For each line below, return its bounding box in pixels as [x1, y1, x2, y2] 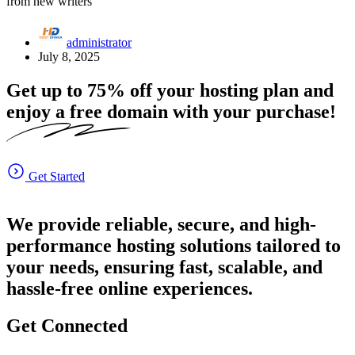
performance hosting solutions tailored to [6, 235, 341, 257]
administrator [67, 35, 132, 49]
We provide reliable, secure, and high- [6, 214, 316, 235]
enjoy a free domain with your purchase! [6, 101, 336, 122]
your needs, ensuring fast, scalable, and [6, 257, 323, 278]
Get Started [25, 170, 85, 184]
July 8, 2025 [38, 49, 100, 63]
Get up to [6, 79, 87, 101]
